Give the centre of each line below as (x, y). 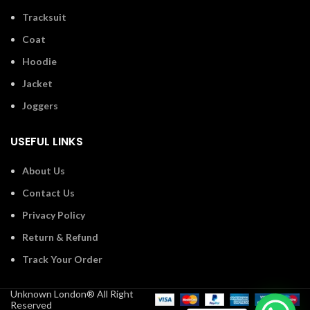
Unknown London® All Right (72, 294)
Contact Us (48, 193)
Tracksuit (44, 17)
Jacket (37, 84)
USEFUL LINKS (47, 142)
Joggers (40, 106)
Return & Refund (60, 237)
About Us (44, 171)
